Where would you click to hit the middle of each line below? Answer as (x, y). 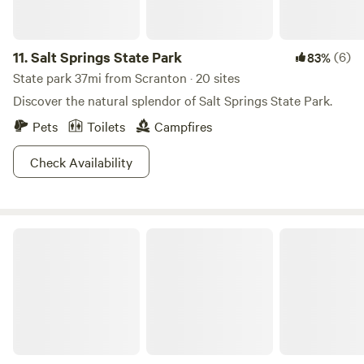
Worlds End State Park (69, 234)
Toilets (106, 126)
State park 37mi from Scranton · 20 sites (126, 77)
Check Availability (81, 162)
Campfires (183, 126)
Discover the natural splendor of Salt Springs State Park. (173, 100)
